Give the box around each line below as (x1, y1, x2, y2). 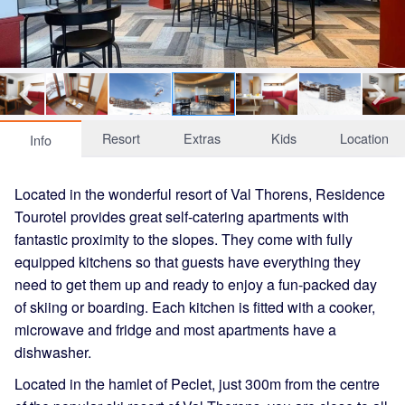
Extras (184, 127, 221, 147)
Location (340, 127, 390, 147)
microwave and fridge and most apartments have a (14, 318, 336, 340)
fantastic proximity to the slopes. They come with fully (14, 228, 353, 250)
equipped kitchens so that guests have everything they (14, 250, 361, 272)
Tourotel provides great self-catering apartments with (14, 205, 349, 227)
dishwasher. (14, 341, 91, 363)
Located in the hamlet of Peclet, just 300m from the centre (14, 372, 380, 394)
